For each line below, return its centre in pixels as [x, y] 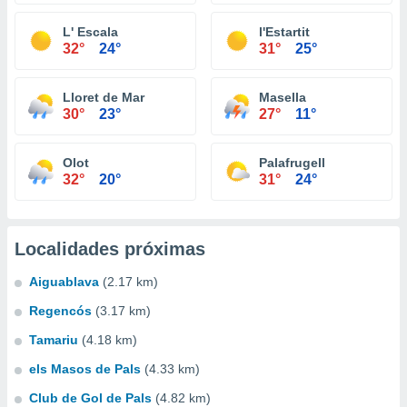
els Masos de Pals [85, 369]
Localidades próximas [110, 249]
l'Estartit [284, 32]
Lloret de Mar [104, 97]
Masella [283, 97]
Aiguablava [64, 282]
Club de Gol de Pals [90, 398]
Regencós [60, 311]
